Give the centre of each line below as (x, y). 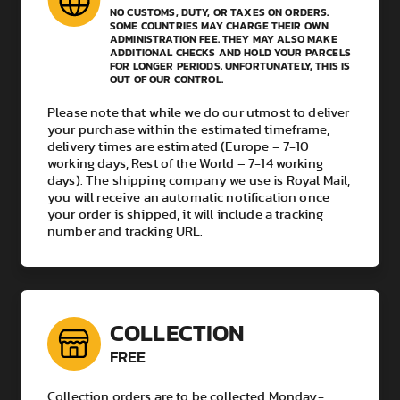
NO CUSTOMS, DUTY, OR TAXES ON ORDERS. (220, 12)
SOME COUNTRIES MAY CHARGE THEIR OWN (220, 25)
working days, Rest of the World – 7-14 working (185, 163)
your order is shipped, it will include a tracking (186, 214)
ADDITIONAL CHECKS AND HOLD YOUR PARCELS (230, 52)
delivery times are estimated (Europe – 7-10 (179, 146)
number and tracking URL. (125, 231)
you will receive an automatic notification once (189, 197)
